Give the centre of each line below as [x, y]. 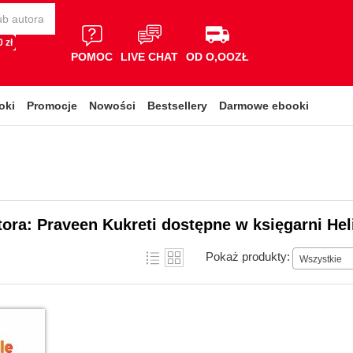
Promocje [52, 106]
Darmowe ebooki [264, 106]
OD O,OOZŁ [217, 56]
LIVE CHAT [149, 56]
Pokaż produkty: [248, 256]
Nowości [112, 106]
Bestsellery [177, 106]
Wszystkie [321, 259]
